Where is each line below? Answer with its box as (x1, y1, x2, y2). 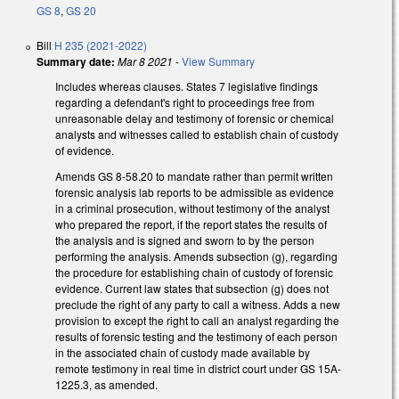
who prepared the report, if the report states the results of (55, 216, 327, 232)
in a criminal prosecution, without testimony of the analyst (55, 199, 330, 216)
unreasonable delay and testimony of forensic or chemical (55, 110, 334, 126)
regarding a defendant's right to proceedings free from (55, 94, 314, 110)
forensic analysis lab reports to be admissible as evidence (55, 183, 334, 199)
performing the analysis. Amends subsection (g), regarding (55, 248, 338, 264)
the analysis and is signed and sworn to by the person (55, 232, 314, 248)
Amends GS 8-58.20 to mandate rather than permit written (55, 167, 333, 183)
